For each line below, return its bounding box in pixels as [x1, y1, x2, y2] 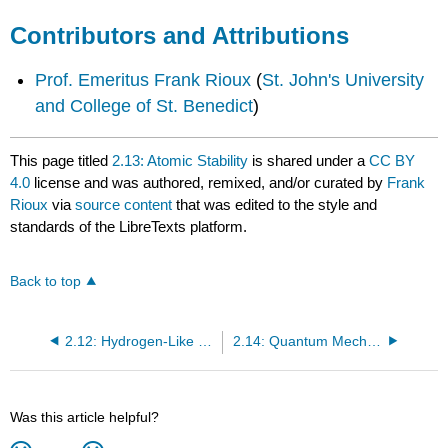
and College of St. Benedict [35, 96, 254, 117]
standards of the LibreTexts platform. [10, 218, 248, 236]
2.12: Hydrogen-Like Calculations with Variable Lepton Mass [197, 333, 212, 349]
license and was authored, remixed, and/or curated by [30, 174, 388, 192]
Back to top [10, 273, 82, 289]
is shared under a [248, 152, 370, 170]
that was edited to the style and [172, 196, 378, 214]
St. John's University [262, 70, 425, 91]
